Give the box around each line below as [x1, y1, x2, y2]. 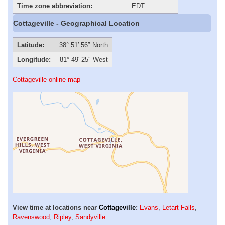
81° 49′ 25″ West [59, 56, 108, 64]
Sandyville [75, 213, 105, 221]
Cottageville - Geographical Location [13, 19, 140, 27]
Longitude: [17, 56, 51, 64]
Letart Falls [162, 204, 195, 212]
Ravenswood [13, 213, 50, 221]
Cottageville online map [13, 76, 80, 84]
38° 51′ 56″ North [59, 41, 108, 49]
